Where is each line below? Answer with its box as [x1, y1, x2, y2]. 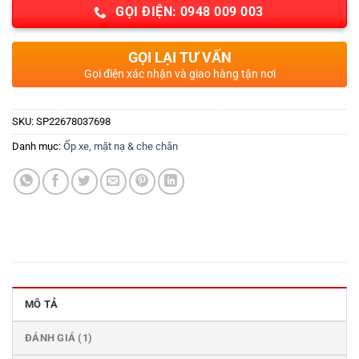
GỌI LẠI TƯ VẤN [127, 48, 232, 66]
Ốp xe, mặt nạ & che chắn [63, 139, 178, 152]
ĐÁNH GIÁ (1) [25, 331, 93, 344]
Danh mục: [12, 139, 63, 152]
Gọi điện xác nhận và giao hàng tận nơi [83, 67, 276, 80]
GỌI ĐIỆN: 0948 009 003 [115, 5, 264, 20]
